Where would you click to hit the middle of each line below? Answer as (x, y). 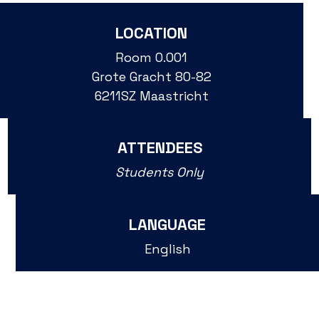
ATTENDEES (159, 148)
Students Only (159, 172)
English (167, 249)
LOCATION (152, 32)
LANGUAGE (168, 224)
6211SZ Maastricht (151, 95)
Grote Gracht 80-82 (151, 76)
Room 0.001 (152, 57)
